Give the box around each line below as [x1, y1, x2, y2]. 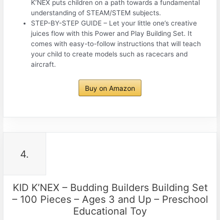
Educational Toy [73, 205, 147, 218]
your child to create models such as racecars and [31, 50, 188, 58]
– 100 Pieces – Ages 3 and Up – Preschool [12, 193, 208, 206]
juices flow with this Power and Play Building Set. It [31, 29, 192, 37]
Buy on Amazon [85, 84, 135, 93]
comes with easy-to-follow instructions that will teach [31, 39, 201, 48]
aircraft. [31, 60, 56, 68]
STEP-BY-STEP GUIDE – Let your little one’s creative [31, 19, 197, 27]
